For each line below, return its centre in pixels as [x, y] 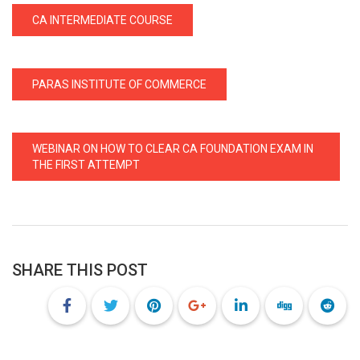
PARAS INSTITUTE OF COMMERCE [119, 84]
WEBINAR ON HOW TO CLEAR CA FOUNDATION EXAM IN [173, 148]
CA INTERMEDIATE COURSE [102, 20]
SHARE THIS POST [80, 270]
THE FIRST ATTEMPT [86, 164]
